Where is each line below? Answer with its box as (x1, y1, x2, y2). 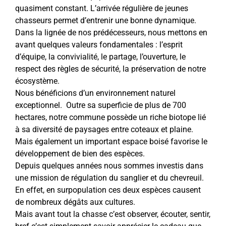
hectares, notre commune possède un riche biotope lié (15, 112, 206, 122)
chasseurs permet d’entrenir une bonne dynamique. (15, 16, 196, 25)
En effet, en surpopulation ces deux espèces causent (15, 185, 201, 195)
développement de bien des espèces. (15, 149, 145, 158)
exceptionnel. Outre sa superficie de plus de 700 (15, 100, 186, 110)
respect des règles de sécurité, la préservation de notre (15, 64, 206, 74)
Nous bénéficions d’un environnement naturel (15, 88, 176, 98)
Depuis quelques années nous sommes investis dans (15, 161, 203, 171)
